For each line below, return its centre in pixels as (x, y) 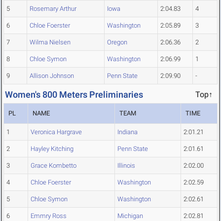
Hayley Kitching (52, 149)
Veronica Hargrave (56, 132)
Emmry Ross (49, 216)
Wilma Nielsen (50, 42)
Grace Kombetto (54, 166)
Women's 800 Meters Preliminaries (74, 95)
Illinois (126, 166)
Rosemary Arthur (53, 9)
